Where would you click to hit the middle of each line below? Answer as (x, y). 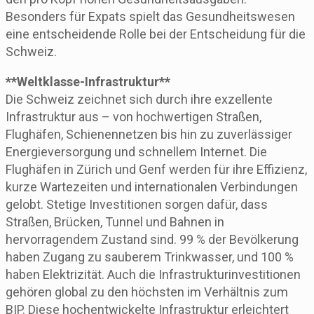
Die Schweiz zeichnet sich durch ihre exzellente (139, 99)
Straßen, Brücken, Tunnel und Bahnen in (115, 221)
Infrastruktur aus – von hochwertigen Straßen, (134, 116)
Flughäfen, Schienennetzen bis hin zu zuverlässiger (149, 134)
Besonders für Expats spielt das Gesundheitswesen (150, 16)
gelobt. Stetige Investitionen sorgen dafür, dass (137, 204)
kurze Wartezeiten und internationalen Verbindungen (152, 186)
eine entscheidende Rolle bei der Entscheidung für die (156, 34)
